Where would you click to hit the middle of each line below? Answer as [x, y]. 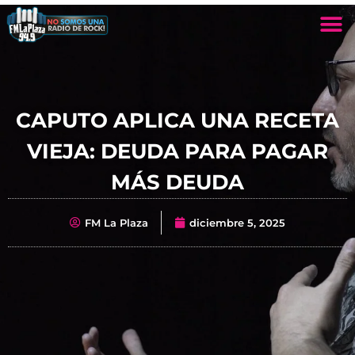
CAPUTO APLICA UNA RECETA [177, 120]
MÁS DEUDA [177, 182]
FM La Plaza [116, 222]
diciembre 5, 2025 [237, 222]
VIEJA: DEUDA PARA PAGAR [177, 151]
